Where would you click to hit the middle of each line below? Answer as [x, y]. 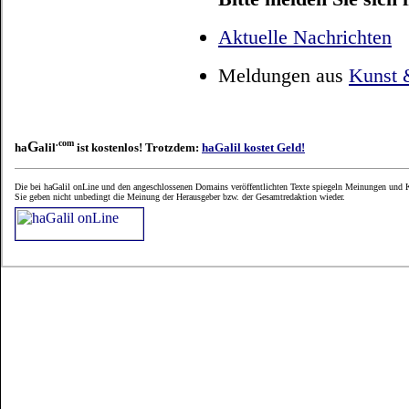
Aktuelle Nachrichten [305, 37]
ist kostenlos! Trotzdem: [138, 148]
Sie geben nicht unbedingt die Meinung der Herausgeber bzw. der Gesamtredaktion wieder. [180, 197]
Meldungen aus [283, 75]
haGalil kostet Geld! [253, 148]
